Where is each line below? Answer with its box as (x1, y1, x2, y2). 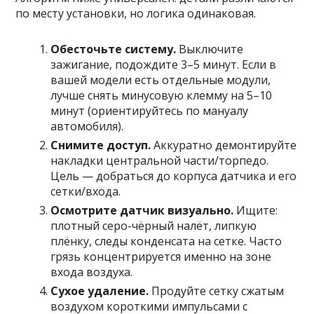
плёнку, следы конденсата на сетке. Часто (50, 233, 282, 250)
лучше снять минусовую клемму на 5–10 (50, 88, 273, 104)
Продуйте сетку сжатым (149, 283, 285, 299)
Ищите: (233, 203, 278, 219)
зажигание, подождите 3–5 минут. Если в (50, 57, 277, 73)
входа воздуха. (50, 264, 133, 280)
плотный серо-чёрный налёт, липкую (50, 218, 257, 234)
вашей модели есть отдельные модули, (50, 72, 271, 88)
